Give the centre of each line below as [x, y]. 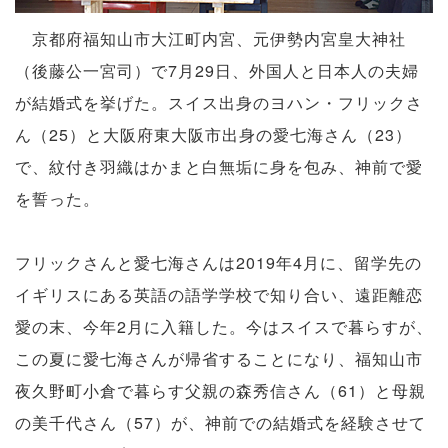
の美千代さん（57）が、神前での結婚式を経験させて [220, 422]
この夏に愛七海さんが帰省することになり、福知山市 [219, 358]
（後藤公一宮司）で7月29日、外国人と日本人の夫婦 [217, 70]
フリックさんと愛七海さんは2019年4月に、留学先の [218, 262]
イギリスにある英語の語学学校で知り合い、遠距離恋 [219, 294]
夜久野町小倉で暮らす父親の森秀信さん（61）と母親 [220, 390]
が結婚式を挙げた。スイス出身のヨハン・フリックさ [219, 102]
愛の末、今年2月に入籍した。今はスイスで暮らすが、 [224, 326]
